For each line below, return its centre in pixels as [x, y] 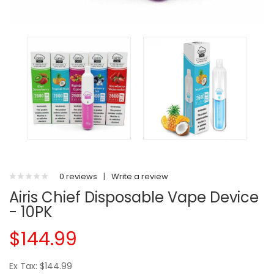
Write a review [140, 176]
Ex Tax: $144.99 [41, 266]
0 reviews [78, 176]
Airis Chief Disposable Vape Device [134, 197]
